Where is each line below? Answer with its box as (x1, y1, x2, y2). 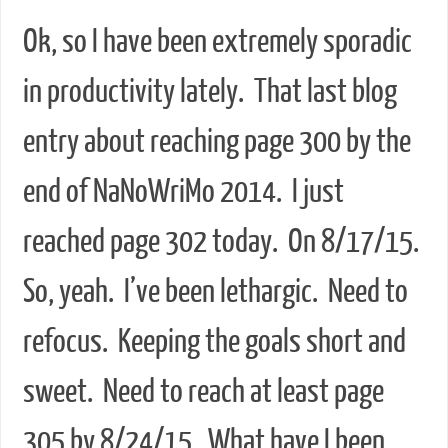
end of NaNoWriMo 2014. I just (22, 173, 344, 210)
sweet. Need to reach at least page (22, 373, 384, 410)
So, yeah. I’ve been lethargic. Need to (22, 273, 408, 310)
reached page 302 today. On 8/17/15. (22, 223, 424, 260)
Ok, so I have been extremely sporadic (22, 23, 412, 60)
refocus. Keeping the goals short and (22, 323, 406, 360)
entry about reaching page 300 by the (22, 123, 411, 160)
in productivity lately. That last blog (22, 73, 397, 110)
